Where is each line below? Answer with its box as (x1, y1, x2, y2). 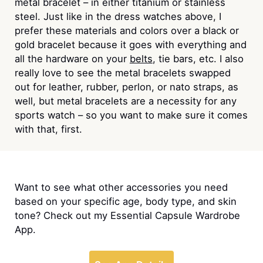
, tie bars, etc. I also (152, 53, 244, 65)
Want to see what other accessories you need (14, 181, 228, 193)
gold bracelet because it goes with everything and (14, 39, 247, 51)
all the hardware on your (14, 53, 130, 65)
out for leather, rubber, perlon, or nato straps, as (14, 81, 238, 93)
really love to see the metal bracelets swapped (14, 67, 231, 79)
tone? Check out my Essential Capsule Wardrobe (14, 209, 240, 221)
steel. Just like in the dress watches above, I (14, 11, 221, 23)
